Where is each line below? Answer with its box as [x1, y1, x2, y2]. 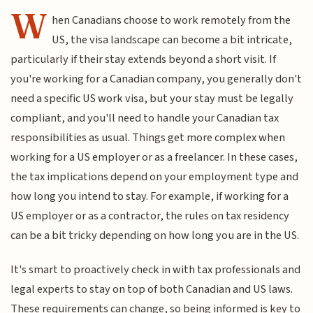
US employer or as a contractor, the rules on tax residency [10, 208, 290, 225]
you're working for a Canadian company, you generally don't [10, 71, 303, 88]
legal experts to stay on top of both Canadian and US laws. [10, 280, 293, 298]
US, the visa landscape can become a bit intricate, [52, 31, 293, 49]
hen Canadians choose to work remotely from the [52, 12, 291, 29]
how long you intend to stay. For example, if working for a [10, 188, 289, 205]
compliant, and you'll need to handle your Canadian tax [10, 110, 279, 127]
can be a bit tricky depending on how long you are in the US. [10, 227, 300, 245]
